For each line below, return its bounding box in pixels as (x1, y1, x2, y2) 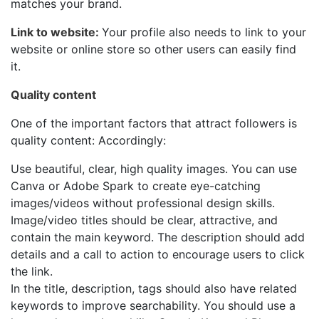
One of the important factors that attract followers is (11, 116, 297, 131)
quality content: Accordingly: (11, 133, 166, 148)
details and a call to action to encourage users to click (11, 247, 305, 262)
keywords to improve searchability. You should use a (11, 298, 296, 313)
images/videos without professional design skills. (11, 196, 275, 211)
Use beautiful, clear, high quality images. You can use (11, 162, 297, 177)
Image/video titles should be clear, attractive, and (11, 213, 278, 228)
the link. (11, 264, 53, 279)
